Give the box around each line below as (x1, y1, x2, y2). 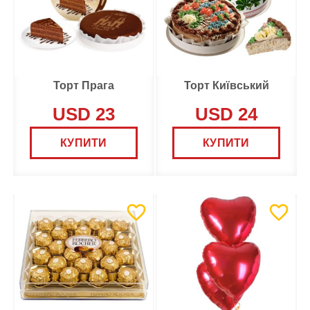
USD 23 (53, 104, 115, 124)
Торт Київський (183, 80, 269, 91)
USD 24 (195, 104, 257, 124)
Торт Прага (53, 80, 114, 91)
